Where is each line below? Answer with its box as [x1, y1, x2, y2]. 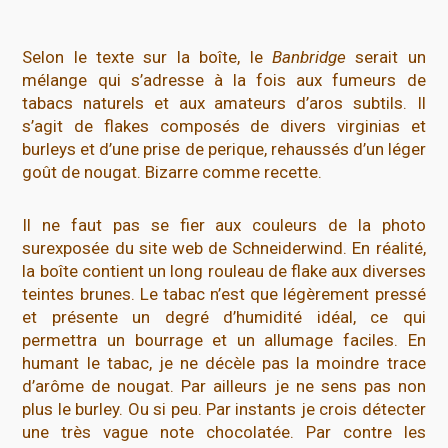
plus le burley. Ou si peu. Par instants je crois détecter [22, 399, 426, 420]
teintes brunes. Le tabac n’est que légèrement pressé [22, 284, 426, 305]
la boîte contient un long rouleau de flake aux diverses [22, 261, 426, 282]
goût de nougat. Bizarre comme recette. [22, 162, 323, 183]
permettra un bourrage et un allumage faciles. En [22, 330, 426, 351]
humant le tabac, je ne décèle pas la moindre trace [22, 353, 426, 374]
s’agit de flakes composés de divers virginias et [22, 116, 426, 137]
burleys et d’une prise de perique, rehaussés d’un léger [22, 139, 426, 160]
